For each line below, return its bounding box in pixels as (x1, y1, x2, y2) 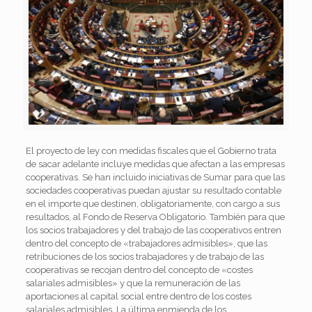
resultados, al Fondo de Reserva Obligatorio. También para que (25, 211, 285, 222)
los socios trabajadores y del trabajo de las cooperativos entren (25, 224, 281, 235)
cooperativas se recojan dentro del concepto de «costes (25, 264, 253, 275)
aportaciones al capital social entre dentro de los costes (25, 290, 251, 302)
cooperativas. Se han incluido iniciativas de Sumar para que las (25, 171, 285, 182)
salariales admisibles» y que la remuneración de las (25, 277, 240, 288)
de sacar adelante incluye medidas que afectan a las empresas (25, 158, 285, 169)
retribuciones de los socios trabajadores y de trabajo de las (25, 251, 264, 262)
